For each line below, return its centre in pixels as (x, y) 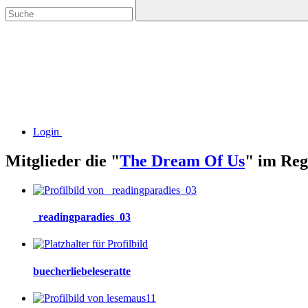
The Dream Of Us (182, 161)
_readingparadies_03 (82, 217)
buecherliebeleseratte (82, 271)
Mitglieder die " (63, 161)
